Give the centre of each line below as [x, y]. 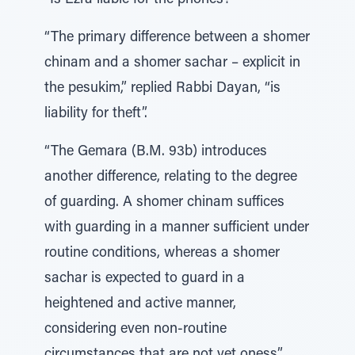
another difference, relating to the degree [171, 177]
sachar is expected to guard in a [145, 279]
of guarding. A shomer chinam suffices [164, 203]
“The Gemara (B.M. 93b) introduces [156, 152]
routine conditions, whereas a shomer [162, 254]
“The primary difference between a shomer [177, 38]
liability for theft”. [96, 114]
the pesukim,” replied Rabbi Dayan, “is [162, 89]
